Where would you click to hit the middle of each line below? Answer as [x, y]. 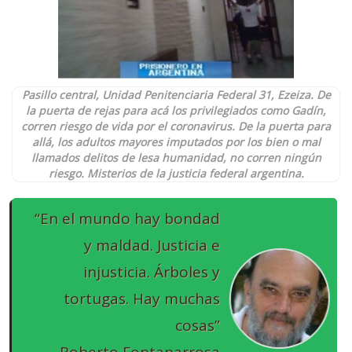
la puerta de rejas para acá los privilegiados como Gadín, [176, 110]
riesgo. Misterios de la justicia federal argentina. [176, 173]
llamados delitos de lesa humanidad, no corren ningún [176, 157]
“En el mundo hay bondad [127, 218]
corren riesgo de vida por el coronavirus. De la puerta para [176, 126]
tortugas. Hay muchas [142, 298]
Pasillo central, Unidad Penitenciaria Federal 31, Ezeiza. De [176, 94]
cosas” [198, 325]
